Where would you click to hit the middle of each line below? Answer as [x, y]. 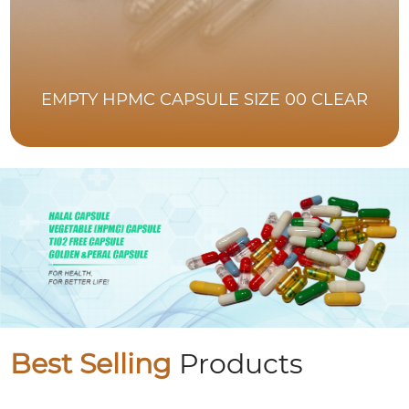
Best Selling [91, 364]
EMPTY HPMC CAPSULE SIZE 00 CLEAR [205, 100]
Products [238, 364]
